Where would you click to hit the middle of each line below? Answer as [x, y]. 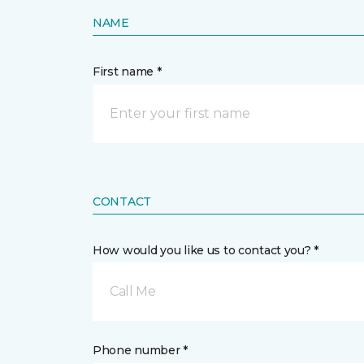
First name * [127, 71]
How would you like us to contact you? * [206, 250]
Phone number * [141, 350]
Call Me [133, 291]
